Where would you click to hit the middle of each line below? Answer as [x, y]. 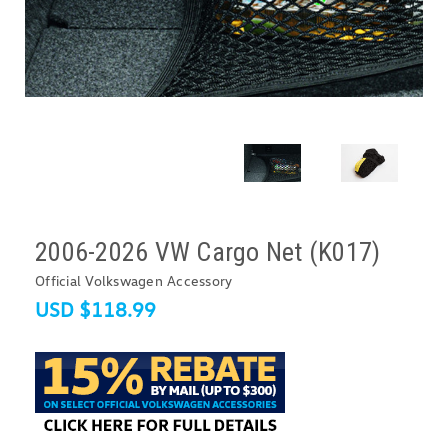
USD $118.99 [95, 309]
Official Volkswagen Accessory [134, 281]
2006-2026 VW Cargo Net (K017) [208, 252]
